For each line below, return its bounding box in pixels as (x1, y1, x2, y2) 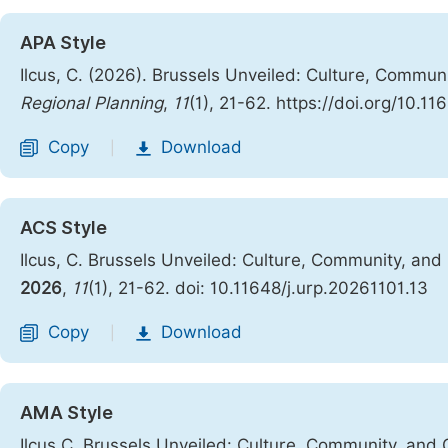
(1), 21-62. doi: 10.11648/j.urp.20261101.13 (88, 278, 428, 298)
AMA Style (20, 402, 113, 423)
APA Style (20, 32, 106, 53)
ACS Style (20, 217, 107, 238)
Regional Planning (20, 93, 163, 113)
